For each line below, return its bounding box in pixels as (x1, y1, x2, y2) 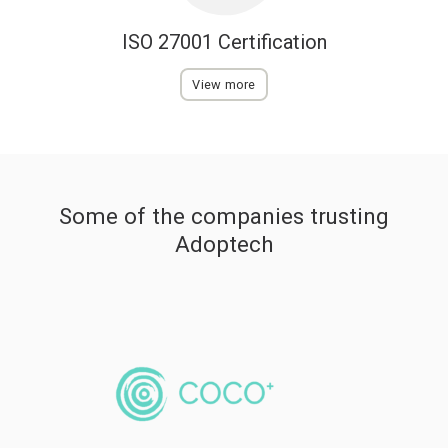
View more (192, 77, 256, 93)
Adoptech (174, 230, 274, 257)
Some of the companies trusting (59, 202, 389, 229)
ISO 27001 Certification (121, 30, 327, 55)
